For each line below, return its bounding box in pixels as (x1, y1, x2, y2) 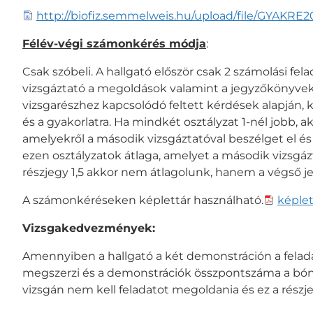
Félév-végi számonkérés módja (22, 36, 206, 50)
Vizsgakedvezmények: (22, 221, 155, 235)
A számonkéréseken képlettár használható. (22, 193, 263, 207)
